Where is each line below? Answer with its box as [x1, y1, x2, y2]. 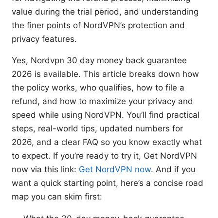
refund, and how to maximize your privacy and [12, 96, 193, 107]
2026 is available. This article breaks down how [12, 69, 199, 79]
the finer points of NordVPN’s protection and [12, 20, 185, 31]
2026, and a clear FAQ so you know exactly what [12, 137, 202, 147]
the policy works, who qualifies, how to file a [12, 83, 184, 93]
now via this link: [12, 164, 79, 175]
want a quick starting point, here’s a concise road [12, 178, 203, 188]
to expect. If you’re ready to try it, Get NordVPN [12, 151, 197, 161]
